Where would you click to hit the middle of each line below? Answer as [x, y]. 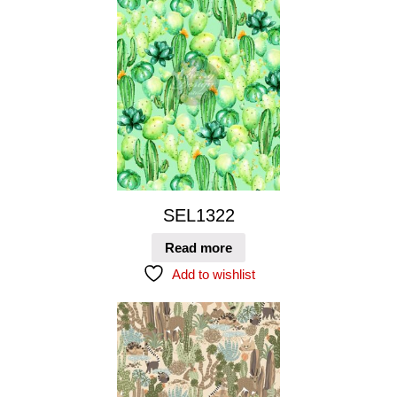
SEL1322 [198, 216]
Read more [198, 247]
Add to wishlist [213, 274]
